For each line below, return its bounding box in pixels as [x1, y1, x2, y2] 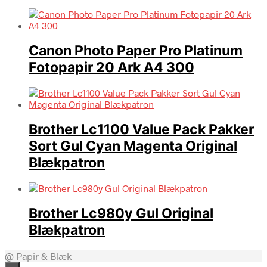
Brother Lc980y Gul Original [29, 205, 213, 222]
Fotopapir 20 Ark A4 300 [29, 58, 194, 76]
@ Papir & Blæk [5, 250, 72, 262]
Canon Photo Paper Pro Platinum [29, 42, 243, 59]
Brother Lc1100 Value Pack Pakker [29, 121, 254, 138]
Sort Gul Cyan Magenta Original [29, 138, 237, 155]
